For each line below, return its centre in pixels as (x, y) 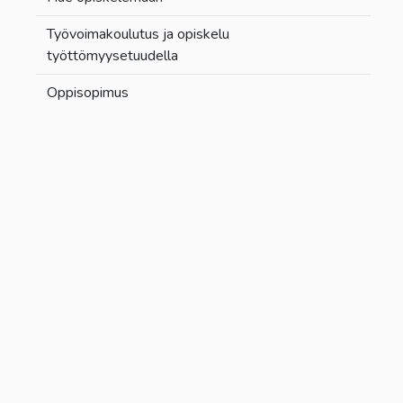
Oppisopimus (88, 92)
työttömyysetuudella (112, 55)
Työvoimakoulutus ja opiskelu (138, 34)
